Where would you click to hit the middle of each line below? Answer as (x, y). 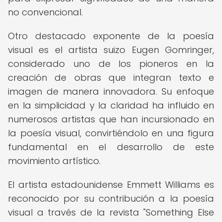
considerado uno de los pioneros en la (111, 64)
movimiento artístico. (54, 161)
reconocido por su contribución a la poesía (111, 198)
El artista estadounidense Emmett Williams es (111, 185)
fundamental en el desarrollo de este (111, 147)
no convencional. (45, 12)
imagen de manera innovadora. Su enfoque (111, 91)
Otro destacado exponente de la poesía (111, 36)
